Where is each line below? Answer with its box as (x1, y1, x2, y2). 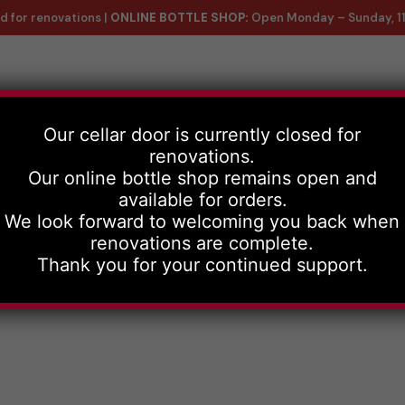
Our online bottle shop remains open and (28, 167, 378, 189)
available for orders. (118, 189, 287, 211)
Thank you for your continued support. (37, 254, 369, 276)
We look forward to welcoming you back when (5, 211, 400, 232)
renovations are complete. (90, 232, 315, 254)
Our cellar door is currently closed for (43, 124, 362, 146)
